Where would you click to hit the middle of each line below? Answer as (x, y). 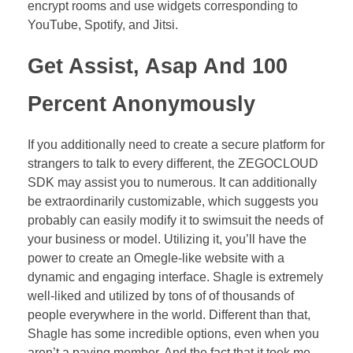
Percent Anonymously (141, 104)
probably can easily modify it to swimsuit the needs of (175, 221)
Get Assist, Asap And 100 (158, 66)
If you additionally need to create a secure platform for (176, 145)
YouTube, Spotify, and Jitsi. (103, 24)
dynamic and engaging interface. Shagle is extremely (175, 277)
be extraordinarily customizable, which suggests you (173, 202)
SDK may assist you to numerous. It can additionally (172, 183)
